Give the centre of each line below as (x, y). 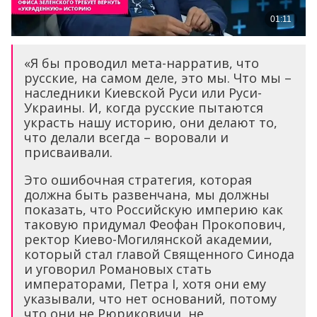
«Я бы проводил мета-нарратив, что (142, 63)
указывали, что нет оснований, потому (150, 299)
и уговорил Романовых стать (118, 269)
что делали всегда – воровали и (126, 138)
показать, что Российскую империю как (154, 210)
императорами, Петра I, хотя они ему (145, 284)
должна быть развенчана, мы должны (147, 195)
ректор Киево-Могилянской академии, (148, 240)
